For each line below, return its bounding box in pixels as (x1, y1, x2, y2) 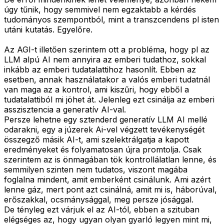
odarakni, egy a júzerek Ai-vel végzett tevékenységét (4, 124, 204, 135)
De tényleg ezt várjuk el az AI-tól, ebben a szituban (4, 204, 199, 215)
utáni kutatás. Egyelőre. (4, 24, 92, 35)
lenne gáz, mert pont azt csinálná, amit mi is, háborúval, (4, 184, 217, 195)
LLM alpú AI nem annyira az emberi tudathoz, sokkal (4, 54, 206, 65)
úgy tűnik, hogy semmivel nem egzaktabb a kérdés (4, 4, 196, 15)
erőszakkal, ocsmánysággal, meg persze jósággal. (4, 194, 193, 205)
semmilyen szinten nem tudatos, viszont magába (4, 164, 187, 175)
